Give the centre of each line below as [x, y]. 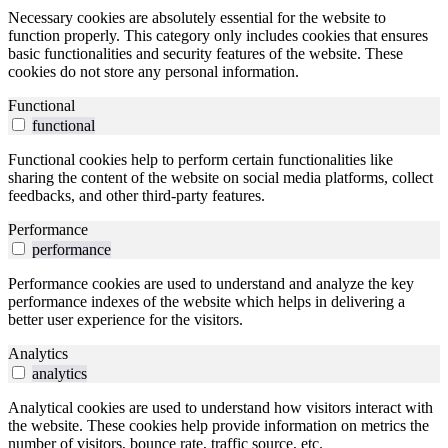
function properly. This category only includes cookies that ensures [218, 36]
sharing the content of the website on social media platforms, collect [220, 178]
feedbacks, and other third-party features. [136, 196]
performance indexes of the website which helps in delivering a [206, 302]
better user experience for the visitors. [125, 320]
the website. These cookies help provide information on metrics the [218, 426]
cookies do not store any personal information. [153, 72]
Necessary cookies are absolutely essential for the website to [197, 18]
